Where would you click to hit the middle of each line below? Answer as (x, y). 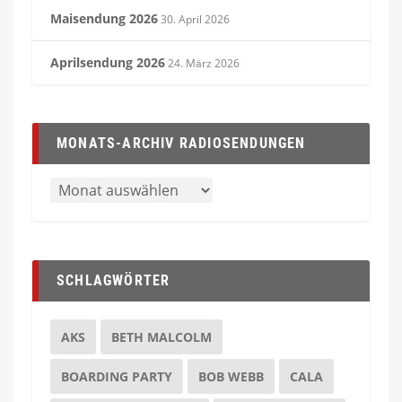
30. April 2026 (195, 19)
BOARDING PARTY (116, 376)
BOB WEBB (231, 376)
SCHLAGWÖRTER (113, 280)
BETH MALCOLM (161, 336)
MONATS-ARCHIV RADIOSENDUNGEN (181, 144)
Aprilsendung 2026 (107, 62)
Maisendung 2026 (104, 18)
